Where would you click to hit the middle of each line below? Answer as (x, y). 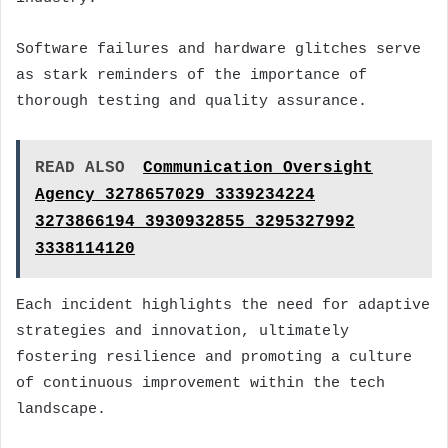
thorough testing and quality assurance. (191, 101)
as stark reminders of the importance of (191, 75)
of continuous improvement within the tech (200, 383)
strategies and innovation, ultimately (182, 331)
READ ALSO (80, 167)
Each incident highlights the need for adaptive (223, 305)
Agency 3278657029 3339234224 (175, 194)
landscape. (61, 409)
